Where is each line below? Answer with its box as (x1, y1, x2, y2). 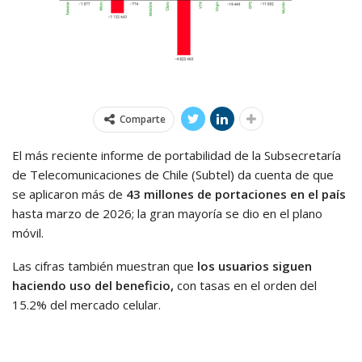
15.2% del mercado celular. (12, 296, 161, 313)
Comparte (119, 112, 166, 126)
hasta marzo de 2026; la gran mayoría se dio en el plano (12, 204, 322, 221)
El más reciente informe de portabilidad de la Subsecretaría (12, 146, 341, 163)
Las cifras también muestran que (12, 257, 197, 274)
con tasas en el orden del (174, 276, 317, 293)
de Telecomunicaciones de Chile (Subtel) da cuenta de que (12, 166, 334, 183)
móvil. (12, 224, 47, 241)
